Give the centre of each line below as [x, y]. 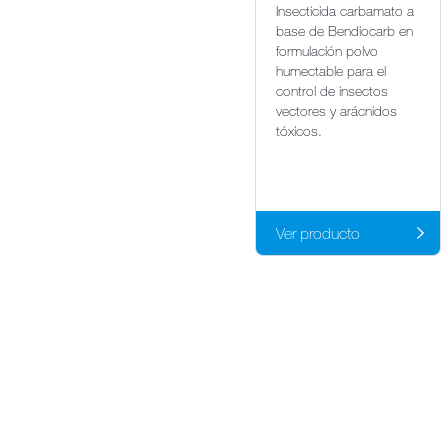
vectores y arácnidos [336, 111]
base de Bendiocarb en [344, 31]
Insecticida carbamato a [345, 11]
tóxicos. [299, 131]
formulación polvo [327, 51]
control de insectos [332, 91]
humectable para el [331, 71]
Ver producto [318, 233]
